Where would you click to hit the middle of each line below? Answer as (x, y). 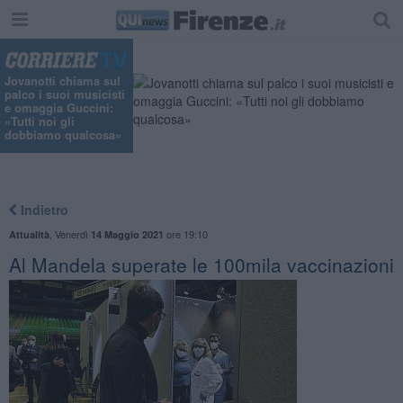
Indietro (42, 209)
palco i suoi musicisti (65, 94)
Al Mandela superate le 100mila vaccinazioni (201, 264)
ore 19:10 (185, 233)
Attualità (29, 234)
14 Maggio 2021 (127, 234)
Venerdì (72, 233)
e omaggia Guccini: (59, 108)
